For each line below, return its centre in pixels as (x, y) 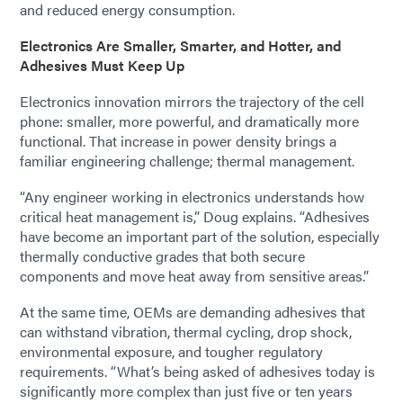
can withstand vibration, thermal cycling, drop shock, (186, 332)
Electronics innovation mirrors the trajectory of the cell (192, 102)
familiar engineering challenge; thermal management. (187, 161)
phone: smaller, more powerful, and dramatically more (189, 121)
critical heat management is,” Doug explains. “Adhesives (195, 217)
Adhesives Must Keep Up (102, 66)
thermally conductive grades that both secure (162, 256)
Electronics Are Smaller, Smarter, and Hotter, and (180, 46)
